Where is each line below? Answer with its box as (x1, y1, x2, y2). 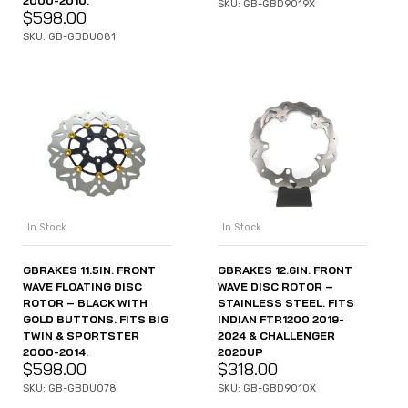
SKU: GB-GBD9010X (218, 382, 316, 394)
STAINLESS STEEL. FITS (218, 295, 354, 310)
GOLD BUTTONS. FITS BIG (23, 311, 168, 326)
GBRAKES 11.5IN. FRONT (23, 262, 156, 277)
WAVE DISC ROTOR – (218, 279, 333, 293)
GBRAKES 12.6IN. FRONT (218, 262, 352, 277)
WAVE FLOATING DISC (23, 279, 142, 293)
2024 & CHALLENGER (218, 328, 335, 342)
